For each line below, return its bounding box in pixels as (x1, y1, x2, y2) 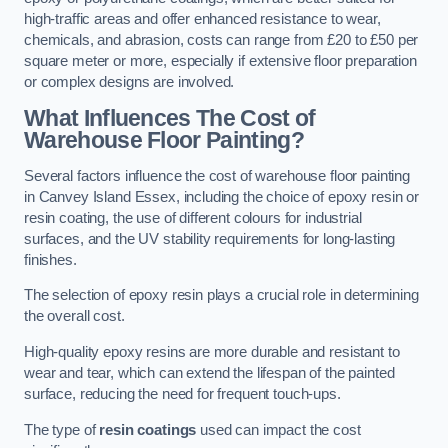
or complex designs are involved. (24, 73, 235, 90)
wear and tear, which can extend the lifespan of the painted (24, 365, 395, 381)
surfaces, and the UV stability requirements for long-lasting (24, 230, 396, 247)
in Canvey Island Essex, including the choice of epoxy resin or (24, 188, 419, 205)
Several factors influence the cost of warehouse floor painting (24, 167, 410, 184)
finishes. (24, 251, 77, 268)
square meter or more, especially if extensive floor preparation (24, 52, 417, 69)
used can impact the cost (196, 421, 361, 438)
